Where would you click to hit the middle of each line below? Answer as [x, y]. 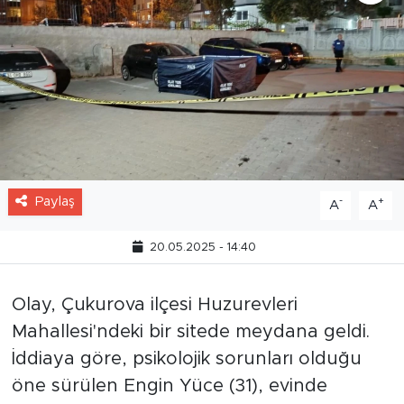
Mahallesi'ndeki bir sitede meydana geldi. [190, 331]
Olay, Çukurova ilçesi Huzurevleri [154, 304]
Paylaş [55, 201]
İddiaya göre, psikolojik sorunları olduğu [186, 358]
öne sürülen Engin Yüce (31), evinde [169, 386]
